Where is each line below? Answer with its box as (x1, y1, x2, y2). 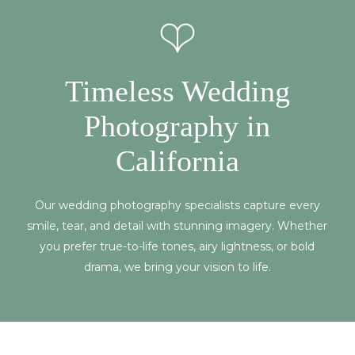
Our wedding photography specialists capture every (34, 198, 320, 213)
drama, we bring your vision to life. (83, 260, 271, 275)
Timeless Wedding (64, 74, 290, 109)
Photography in (84, 109, 271, 143)
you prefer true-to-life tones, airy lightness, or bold (40, 239, 315, 254)
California (115, 144, 239, 178)
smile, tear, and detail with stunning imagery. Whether (27, 219, 328, 234)
